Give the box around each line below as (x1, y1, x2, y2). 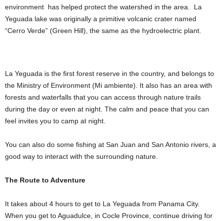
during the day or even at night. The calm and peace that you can (5, 105, 209, 113)
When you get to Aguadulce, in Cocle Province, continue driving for (5, 212, 213, 220)
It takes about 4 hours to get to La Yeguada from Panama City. (5, 200, 200, 208)
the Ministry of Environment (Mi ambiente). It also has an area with (5, 81, 212, 89)
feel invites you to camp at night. (5, 117, 106, 125)
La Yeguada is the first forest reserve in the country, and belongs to (5, 70, 214, 77)
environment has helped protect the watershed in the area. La (5, 3, 202, 11)
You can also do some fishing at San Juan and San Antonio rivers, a (5, 141, 216, 148)
